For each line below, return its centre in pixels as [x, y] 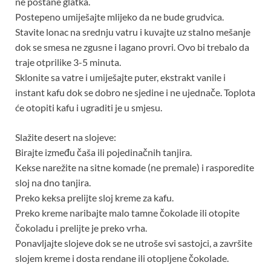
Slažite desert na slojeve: [66, 137]
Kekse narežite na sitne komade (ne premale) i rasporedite [135, 167]
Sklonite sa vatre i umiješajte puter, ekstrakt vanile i [120, 77]
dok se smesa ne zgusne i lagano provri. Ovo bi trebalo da [132, 47]
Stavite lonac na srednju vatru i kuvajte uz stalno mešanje [133, 31]
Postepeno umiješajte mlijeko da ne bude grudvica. [119, 16]
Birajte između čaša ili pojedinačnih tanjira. [103, 152]
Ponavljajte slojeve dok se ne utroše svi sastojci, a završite [134, 243]
